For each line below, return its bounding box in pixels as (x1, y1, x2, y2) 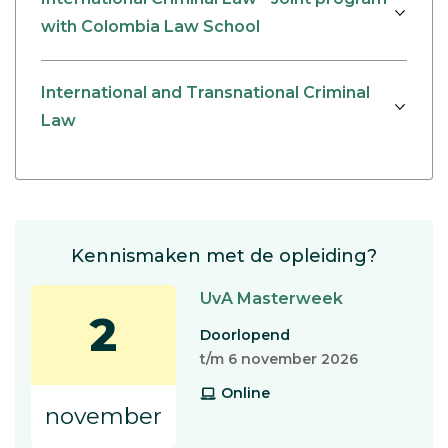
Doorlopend (200, 325, 290, 344)
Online (221, 383, 270, 402)
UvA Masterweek (200, 288, 343, 308)
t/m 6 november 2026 (200, 349, 358, 368)
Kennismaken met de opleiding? (71, 244, 377, 267)
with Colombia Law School (41, 17, 260, 37)
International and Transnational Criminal (41, 83, 370, 103)
